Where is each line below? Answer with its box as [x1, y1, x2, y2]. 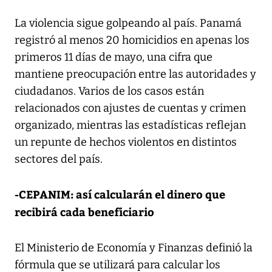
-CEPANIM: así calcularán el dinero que [15, 186, 225, 202]
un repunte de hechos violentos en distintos [15, 135, 237, 149]
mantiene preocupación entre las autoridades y [15, 67, 256, 81]
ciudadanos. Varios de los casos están [15, 84, 204, 98]
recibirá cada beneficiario [15, 203, 154, 219]
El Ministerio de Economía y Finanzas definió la [15, 240, 253, 254]
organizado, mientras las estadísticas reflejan [15, 118, 246, 132]
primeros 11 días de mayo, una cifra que [15, 50, 212, 64]
